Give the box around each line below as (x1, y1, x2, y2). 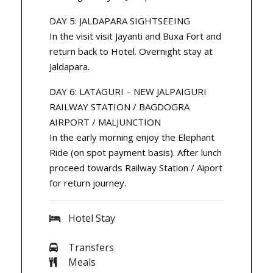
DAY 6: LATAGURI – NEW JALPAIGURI (49, 85, 207, 98)
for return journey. (49, 177, 126, 190)
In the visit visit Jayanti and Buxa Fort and (49, 30, 221, 43)
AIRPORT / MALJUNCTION (49, 116, 161, 129)
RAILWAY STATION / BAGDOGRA (49, 101, 190, 113)
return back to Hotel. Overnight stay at (49, 45, 213, 58)
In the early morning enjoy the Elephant (49, 131, 214, 144)
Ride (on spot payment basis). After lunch (49, 146, 222, 159)
